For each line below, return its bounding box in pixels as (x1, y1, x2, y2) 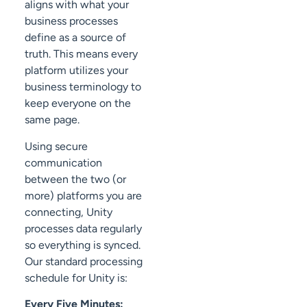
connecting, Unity (25, 205, 112, 219)
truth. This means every (25, 47, 138, 61)
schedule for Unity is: (25, 271, 127, 284)
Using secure (25, 139, 88, 153)
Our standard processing (25, 254, 143, 268)
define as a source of (25, 31, 126, 45)
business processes (25, 14, 118, 28)
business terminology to (25, 80, 141, 94)
